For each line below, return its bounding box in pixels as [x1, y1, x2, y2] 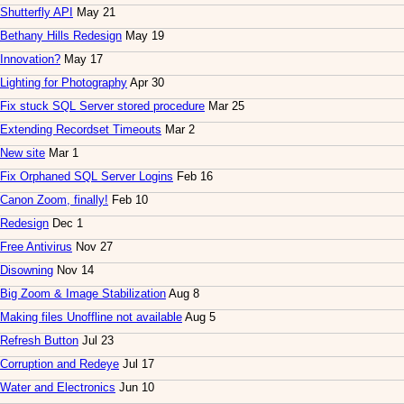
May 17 [60, 52, 103, 67]
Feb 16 [173, 170, 213, 184]
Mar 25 [205, 99, 244, 114]
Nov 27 [72, 240, 113, 254]
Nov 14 [53, 263, 94, 278]
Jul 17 [119, 357, 154, 372]
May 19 [122, 29, 164, 43]
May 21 [73, 5, 115, 20]
